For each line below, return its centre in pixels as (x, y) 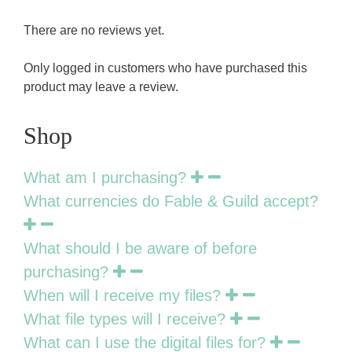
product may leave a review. (101, 86)
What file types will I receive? (125, 319)
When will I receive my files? (122, 295)
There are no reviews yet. (94, 30)
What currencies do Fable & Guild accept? (171, 201)
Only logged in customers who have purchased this (165, 68)
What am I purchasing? (105, 177)
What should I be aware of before (140, 248)
